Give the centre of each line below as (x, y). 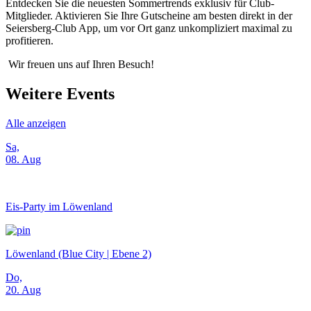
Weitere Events (60, 93)
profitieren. (30, 40)
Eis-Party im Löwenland (59, 206)
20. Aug (23, 289)
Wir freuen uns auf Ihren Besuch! (80, 64)
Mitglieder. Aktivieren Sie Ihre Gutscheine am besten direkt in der (149, 15)
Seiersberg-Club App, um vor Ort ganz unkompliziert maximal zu (149, 28)
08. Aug (23, 159)
